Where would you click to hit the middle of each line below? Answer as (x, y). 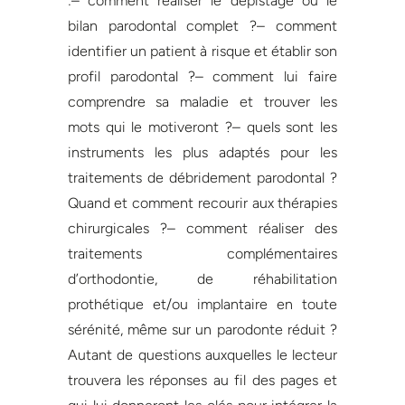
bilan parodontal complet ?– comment (202, 25)
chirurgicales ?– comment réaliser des (202, 228)
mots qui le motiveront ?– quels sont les (202, 127)
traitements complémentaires (202, 253)
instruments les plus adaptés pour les (202, 152)
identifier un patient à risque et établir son (202, 51)
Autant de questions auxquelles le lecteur (202, 354)
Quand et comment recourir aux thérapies (202, 202)
